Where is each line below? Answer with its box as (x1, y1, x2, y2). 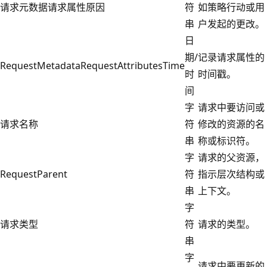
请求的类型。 (198, 217, 255, 231)
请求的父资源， (198, 150, 265, 164)
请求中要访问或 (198, 100, 265, 114)
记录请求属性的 (198, 50, 265, 64)
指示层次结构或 (198, 167, 265, 181)
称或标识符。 (198, 133, 255, 147)
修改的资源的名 (198, 117, 265, 131)
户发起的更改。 (198, 17, 265, 30)
